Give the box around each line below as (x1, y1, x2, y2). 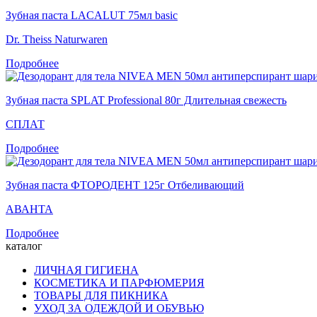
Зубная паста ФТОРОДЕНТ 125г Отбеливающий (6, 179, 244, 192)
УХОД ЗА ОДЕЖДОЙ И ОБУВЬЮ (34, 302, 204, 315)
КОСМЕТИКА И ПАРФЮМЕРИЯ (34, 277, 204, 289)
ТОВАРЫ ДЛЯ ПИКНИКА (34, 289, 168, 302)
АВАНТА (6, 203, 53, 216)
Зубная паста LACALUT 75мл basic (6, 9, 178, 22)
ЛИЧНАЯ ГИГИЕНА (34, 264, 139, 277)
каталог (6, 240, 42, 253)
